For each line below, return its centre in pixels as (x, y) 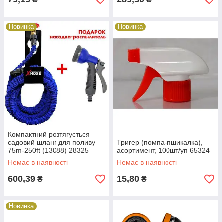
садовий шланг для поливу (52, 142)
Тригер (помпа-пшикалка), (160, 142)
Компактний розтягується (49, 134)
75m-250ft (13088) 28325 (48, 150)
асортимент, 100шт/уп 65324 (163, 150)
